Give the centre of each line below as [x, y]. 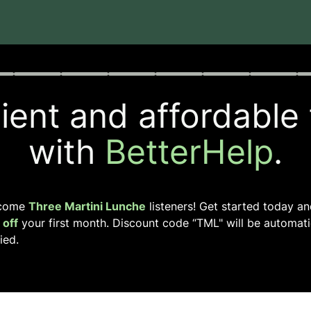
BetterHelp [189, 152]
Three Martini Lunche [87, 206]
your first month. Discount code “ [107, 223]
